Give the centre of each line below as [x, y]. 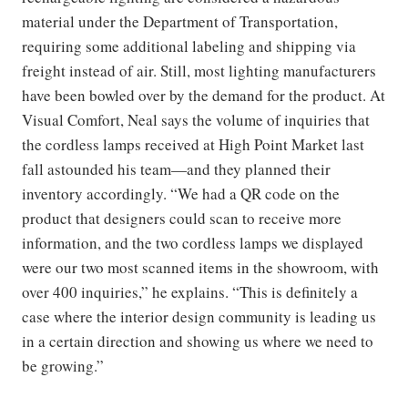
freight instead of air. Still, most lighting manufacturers [199, 71]
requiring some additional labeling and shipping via [189, 46]
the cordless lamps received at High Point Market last [193, 145]
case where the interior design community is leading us [199, 317]
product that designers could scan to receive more [182, 219]
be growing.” [63, 366]
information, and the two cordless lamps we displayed [193, 243]
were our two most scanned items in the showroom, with [200, 268]
